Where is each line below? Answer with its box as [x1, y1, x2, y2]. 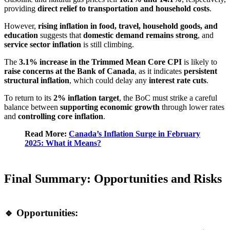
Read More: [25, 129, 69, 139]
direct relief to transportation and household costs [37, 4, 209, 13]
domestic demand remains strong [83, 31, 198, 40]
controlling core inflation [18, 112, 103, 121]
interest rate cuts [149, 76, 206, 85]
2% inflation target [53, 93, 119, 103]
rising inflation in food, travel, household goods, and [38, 22, 218, 31]
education [4, 31, 38, 40]
